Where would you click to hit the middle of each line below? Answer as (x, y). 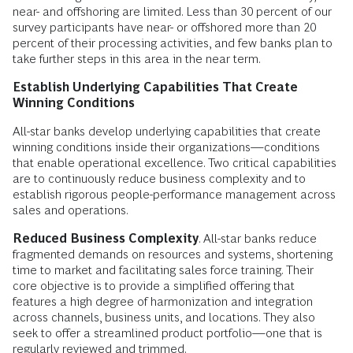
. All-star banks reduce (258, 238)
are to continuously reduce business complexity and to (159, 178)
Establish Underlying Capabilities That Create (155, 87)
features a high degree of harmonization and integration (163, 301)
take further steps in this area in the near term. (137, 58)
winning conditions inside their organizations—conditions (166, 147)
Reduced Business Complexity (106, 238)
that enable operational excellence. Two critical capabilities (175, 162)
